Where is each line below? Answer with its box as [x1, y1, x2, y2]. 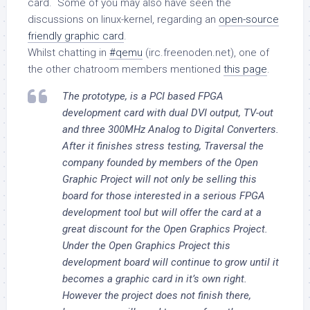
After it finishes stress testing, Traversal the [62, 140, 264, 152]
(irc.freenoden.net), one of [143, 46, 269, 59]
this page [224, 63, 267, 75]
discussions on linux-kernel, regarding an [28, 13, 219, 26]
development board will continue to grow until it [62, 256, 279, 268]
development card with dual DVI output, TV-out [62, 107, 273, 119]
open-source [219, 13, 279, 26]
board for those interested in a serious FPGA [62, 190, 265, 202]
